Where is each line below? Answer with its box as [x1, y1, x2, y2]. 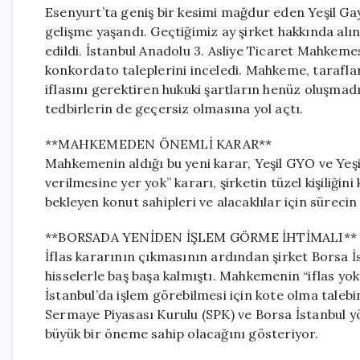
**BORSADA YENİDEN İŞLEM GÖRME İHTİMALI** [45, 229, 358, 245]
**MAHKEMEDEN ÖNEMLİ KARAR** [45, 136, 272, 152]
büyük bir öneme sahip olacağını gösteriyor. [45, 325, 319, 342]
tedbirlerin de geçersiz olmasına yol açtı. [45, 100, 304, 117]
